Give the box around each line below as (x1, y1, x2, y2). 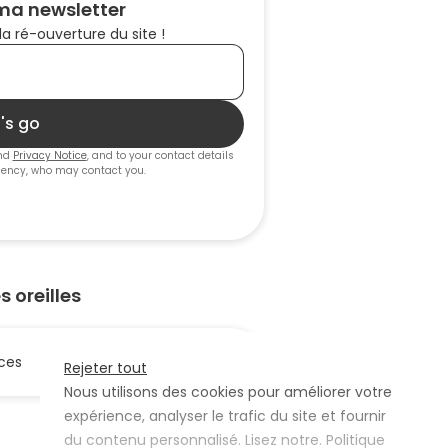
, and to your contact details (86, 148, 234, 163)
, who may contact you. (25, 163, 146, 178)
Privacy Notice (12, 148, 87, 163)
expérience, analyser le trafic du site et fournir (64, 406, 386, 426)
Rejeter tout (64, 358, 147, 378)
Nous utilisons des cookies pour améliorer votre (64, 382, 392, 402)
